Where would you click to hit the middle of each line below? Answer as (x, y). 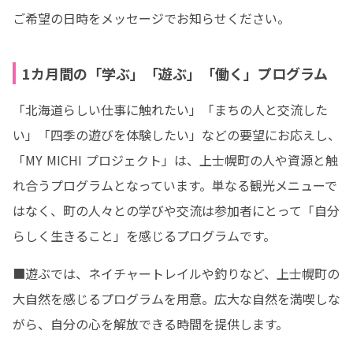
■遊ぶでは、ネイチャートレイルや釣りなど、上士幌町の (176, 273)
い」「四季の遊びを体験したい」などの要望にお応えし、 (176, 135)
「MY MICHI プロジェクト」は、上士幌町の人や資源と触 (175, 160)
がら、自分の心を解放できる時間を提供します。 (150, 324)
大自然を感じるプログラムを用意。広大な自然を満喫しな (176, 299)
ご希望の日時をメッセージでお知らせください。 (151, 18)
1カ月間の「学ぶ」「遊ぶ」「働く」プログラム (175, 73)
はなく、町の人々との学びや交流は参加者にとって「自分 (176, 210)
